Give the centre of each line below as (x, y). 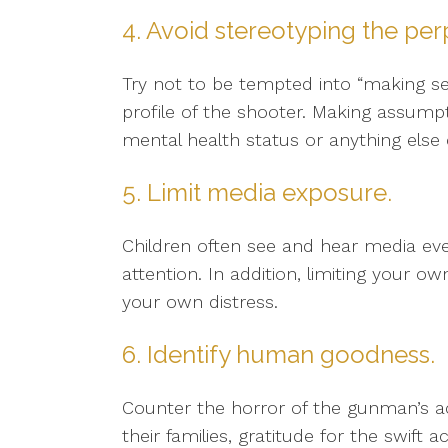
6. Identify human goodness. (278, 354)
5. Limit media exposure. (257, 192)
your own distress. (200, 301)
